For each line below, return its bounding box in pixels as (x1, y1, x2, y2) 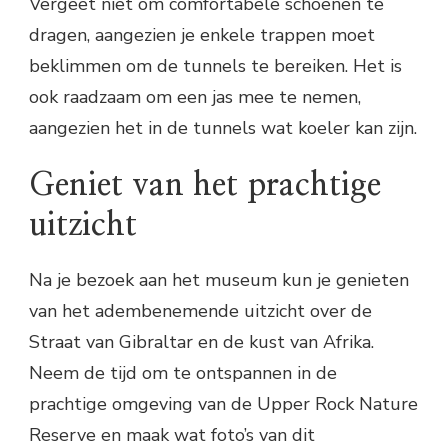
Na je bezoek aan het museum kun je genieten (29, 268, 409, 293)
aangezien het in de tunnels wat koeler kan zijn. (29, 115, 417, 140)
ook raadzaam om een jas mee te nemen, (29, 84, 361, 109)
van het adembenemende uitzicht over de (29, 299, 372, 324)
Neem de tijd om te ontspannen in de (29, 361, 337, 386)
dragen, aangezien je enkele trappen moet (29, 22, 375, 47)
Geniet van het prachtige (29, 168, 381, 201)
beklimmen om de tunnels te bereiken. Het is (29, 53, 402, 78)
